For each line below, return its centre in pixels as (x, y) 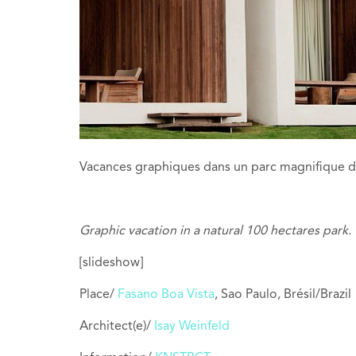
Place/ (99, 295)
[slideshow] (111, 263)
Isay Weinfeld (192, 327)
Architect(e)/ (117, 327)
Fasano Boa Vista (166, 295)
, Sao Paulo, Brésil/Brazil (283, 295)
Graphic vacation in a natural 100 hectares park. (215, 231)
